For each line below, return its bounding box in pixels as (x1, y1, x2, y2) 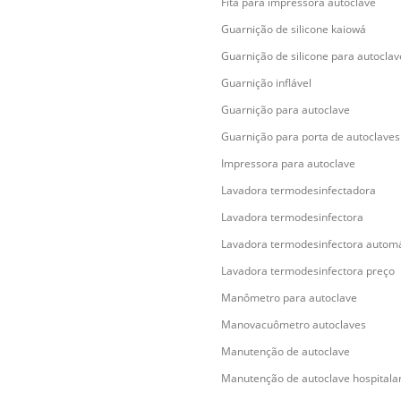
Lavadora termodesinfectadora (221, 183, 376, 198)
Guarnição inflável (221, 75, 311, 90)
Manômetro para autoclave (221, 290, 357, 305)
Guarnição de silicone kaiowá (221, 21, 366, 37)
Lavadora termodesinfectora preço (221, 263, 395, 278)
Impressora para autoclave (221, 156, 355, 171)
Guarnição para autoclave (221, 102, 350, 117)
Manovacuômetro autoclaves (221, 317, 366, 332)
